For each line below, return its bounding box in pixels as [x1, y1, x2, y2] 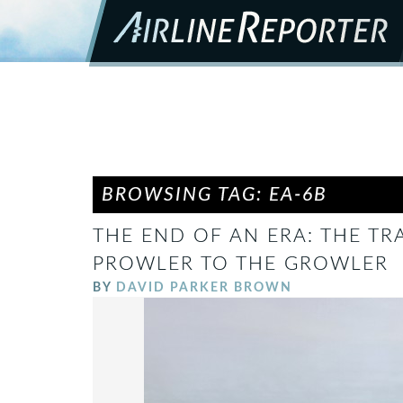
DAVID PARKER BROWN [115, 281, 292, 294]
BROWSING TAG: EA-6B [101, 185, 327, 204]
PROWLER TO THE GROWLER [92, 255, 389, 273]
